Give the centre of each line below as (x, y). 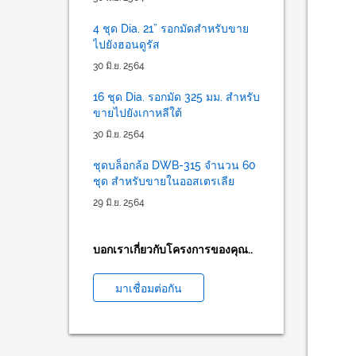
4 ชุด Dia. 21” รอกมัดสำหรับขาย (171, 29)
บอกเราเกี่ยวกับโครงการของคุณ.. (173, 250)
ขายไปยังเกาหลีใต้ (137, 113)
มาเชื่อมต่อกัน (149, 288)
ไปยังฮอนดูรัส (126, 44)
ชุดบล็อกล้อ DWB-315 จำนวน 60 (174, 165)
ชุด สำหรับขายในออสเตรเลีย (164, 181)
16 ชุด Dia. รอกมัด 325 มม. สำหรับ (176, 97)
